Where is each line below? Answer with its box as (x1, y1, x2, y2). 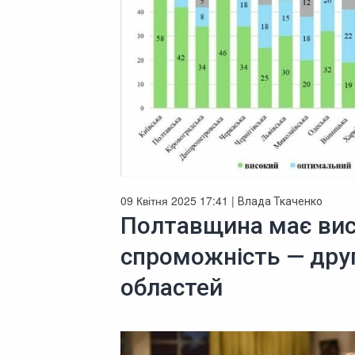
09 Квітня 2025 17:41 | (120, 192, 238, 208)
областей (120, 273, 223, 301)
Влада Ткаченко (238, 194, 323, 208)
